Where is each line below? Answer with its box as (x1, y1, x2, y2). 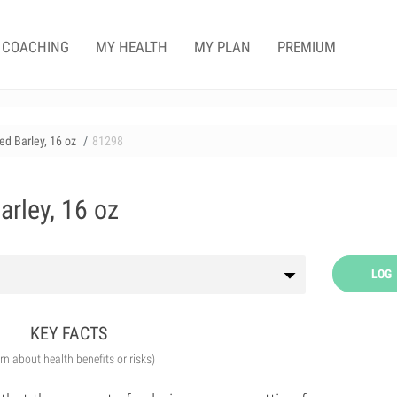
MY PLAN (194, 38, 251, 56)
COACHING (2, 38, 69, 56)
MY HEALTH (96, 38, 167, 56)
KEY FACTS (30, 323, 108, 344)
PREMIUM (277, 38, 336, 56)
